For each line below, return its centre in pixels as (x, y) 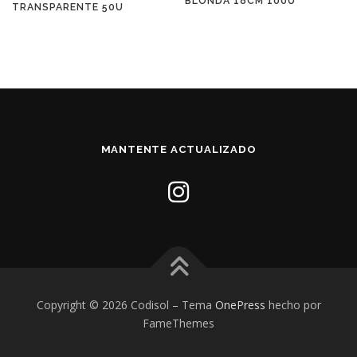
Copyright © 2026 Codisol (104, 305)
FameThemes (178, 324)
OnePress (240, 305)
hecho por (293, 305)
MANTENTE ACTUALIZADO (178, 150)
